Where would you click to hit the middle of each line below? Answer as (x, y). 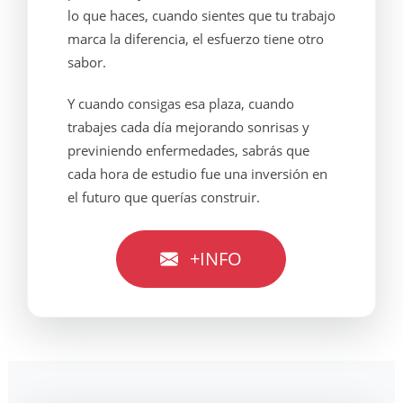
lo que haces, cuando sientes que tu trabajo (201, 15)
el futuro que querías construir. (163, 197)
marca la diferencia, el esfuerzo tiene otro (195, 39)
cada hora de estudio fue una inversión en (197, 174)
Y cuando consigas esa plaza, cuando (180, 103)
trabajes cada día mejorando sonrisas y (188, 127)
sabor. (86, 62)
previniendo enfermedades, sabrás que (188, 150)
